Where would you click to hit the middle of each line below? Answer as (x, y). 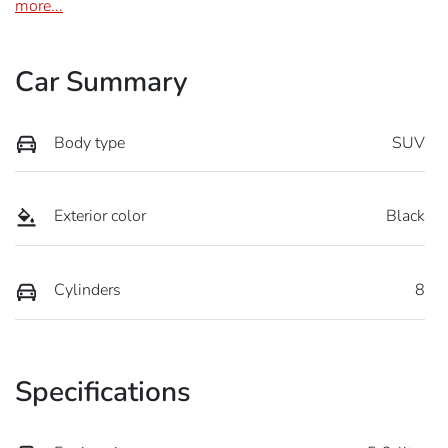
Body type (89, 142)
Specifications (103, 391)
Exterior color (100, 216)
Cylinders (87, 289)
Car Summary (101, 81)
